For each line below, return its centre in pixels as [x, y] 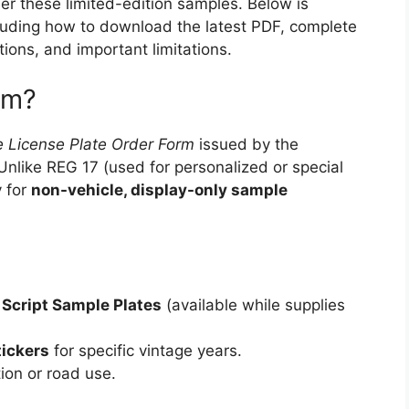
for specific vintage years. [146, 351]
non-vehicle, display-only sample [159, 190]
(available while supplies [253, 305]
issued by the [246, 144]
